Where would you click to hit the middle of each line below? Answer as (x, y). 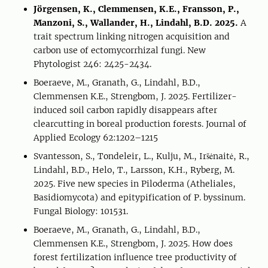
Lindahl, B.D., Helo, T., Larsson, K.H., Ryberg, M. (134, 170)
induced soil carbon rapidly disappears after (125, 110)
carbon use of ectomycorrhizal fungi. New (120, 50)
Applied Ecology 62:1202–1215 (96, 138)
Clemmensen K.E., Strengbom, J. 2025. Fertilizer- (135, 96)
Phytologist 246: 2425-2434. (92, 64)
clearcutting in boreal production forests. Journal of (140, 124)
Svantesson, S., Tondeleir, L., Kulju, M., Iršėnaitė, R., (141, 156)
